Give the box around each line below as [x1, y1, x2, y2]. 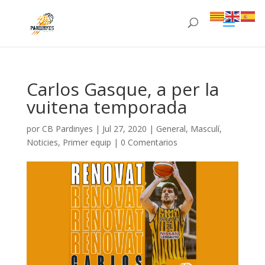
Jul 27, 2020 [102, 123, 147, 134]
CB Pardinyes [41, 123, 93, 134]
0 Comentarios [120, 137, 177, 148]
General [156, 123, 186, 134]
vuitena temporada [26, 95, 187, 119]
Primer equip [62, 137, 111, 148]
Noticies [26, 137, 58, 148]
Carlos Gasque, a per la [26, 77, 219, 101]
